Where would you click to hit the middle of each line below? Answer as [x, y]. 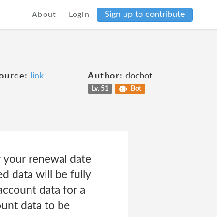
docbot [137, 76]
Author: [105, 76]
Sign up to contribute [145, 14]
